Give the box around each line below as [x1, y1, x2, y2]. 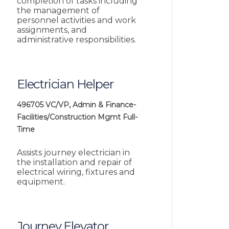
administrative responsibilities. [17, 35, 136, 45]
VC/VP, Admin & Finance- [45, 100, 136, 110]
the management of [17, 6, 100, 16]
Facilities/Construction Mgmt [17, 112, 121, 122]
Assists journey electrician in [17, 148, 130, 158]
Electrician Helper [17, 77, 113, 92]
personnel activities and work [17, 15, 136, 26]
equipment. [17, 177, 65, 187]
